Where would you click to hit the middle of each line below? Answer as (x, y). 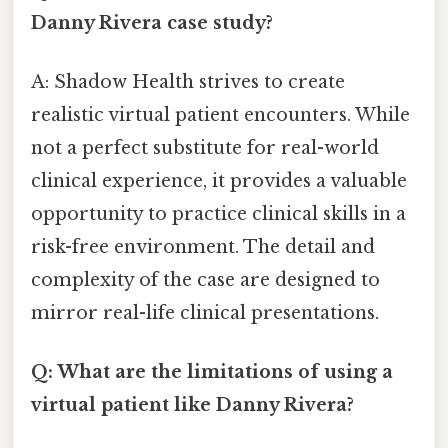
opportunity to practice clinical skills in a (218, 213)
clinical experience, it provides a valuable (219, 180)
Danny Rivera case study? (152, 22)
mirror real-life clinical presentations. (205, 312)
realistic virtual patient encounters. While (220, 114)
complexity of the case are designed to (205, 279)
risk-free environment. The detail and (203, 246)
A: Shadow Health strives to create (188, 81)
